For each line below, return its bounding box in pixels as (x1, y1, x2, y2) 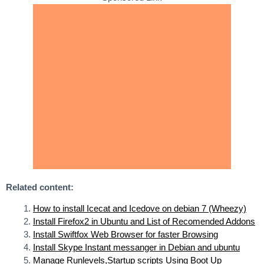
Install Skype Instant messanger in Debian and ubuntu (32, 242, 240, 252)
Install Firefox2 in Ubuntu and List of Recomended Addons (32, 216, 255, 226)
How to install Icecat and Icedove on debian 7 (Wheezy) (32, 203, 246, 213)
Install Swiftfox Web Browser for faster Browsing (32, 229, 218, 239)
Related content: (6, 182, 74, 193)
